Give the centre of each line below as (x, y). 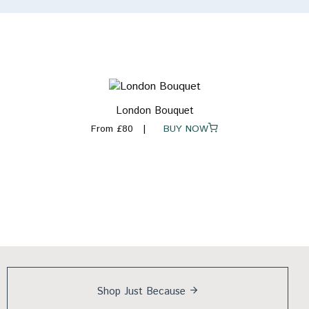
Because (166, 292)
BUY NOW (181, 129)
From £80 (112, 129)
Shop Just (121, 292)
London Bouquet (154, 111)
